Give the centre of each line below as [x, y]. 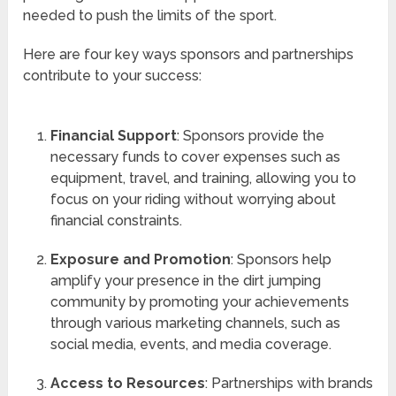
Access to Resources [127, 384]
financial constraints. [116, 221]
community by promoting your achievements [199, 302]
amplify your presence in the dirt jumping [185, 281]
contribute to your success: [113, 76]
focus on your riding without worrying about [193, 200]
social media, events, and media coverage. [190, 345]
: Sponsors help [281, 260]
